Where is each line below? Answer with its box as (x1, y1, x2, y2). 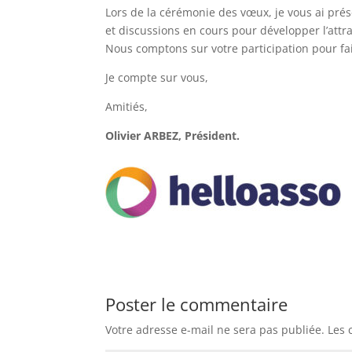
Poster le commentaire (105, 292, 288, 316)
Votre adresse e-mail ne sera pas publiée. (105, 322, 325, 337)
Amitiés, (105, 99, 148, 114)
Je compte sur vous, (105, 70, 209, 85)
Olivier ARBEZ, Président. (105, 128, 240, 143)
